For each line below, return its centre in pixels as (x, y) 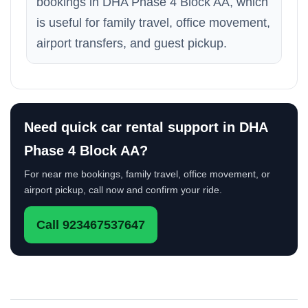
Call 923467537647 (91, 225)
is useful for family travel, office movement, (153, 23)
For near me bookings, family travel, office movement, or (147, 174)
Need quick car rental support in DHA (146, 127)
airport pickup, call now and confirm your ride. (123, 190)
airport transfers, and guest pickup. (132, 43)
